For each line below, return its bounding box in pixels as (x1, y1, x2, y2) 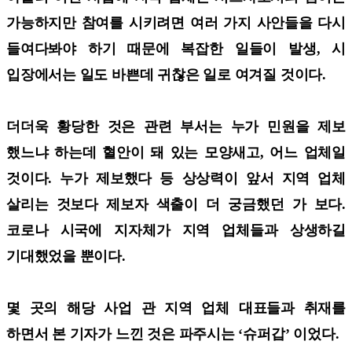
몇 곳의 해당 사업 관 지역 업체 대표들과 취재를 (6, 299, 346, 316)
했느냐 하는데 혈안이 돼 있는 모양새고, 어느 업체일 (6, 144, 346, 160)
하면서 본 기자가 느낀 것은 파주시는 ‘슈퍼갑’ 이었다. (6, 325, 343, 342)
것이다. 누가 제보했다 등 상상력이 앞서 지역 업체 (6, 170, 346, 186)
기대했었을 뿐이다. (6, 247, 126, 264)
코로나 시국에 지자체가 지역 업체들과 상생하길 (6, 222, 346, 238)
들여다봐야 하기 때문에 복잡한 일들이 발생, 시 (6, 40, 346, 57)
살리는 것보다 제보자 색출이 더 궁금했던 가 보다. (6, 196, 346, 212)
